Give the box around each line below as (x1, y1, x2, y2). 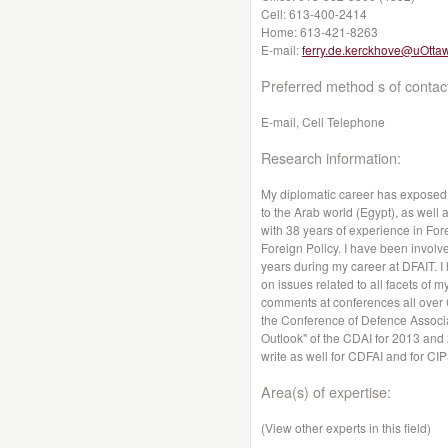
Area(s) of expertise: (261, 381, 391, 402)
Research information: (261, 147, 401, 168)
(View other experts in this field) (261, 419, 431, 436)
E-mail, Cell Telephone (261, 113, 385, 130)
